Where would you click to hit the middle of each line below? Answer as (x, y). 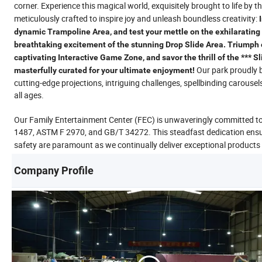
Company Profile (54, 170)
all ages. (29, 95)
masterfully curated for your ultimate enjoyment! (104, 70)
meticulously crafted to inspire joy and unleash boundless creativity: (137, 18)
